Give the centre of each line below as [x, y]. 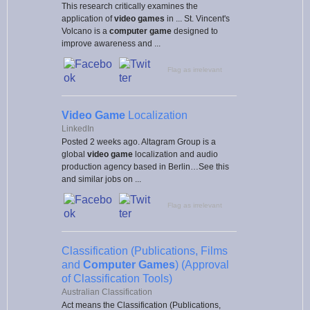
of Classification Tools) [117, 278]
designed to [195, 31]
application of [88, 18]
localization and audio [175, 154]
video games [139, 18]
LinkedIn [78, 128]
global [74, 154]
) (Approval [202, 264]
